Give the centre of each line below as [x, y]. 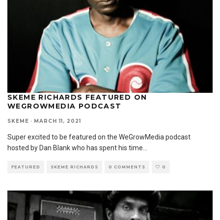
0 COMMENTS [127, 167]
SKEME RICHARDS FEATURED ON [77, 97]
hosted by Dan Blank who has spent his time [75, 148]
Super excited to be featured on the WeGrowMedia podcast [99, 137]
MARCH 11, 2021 [57, 121]
